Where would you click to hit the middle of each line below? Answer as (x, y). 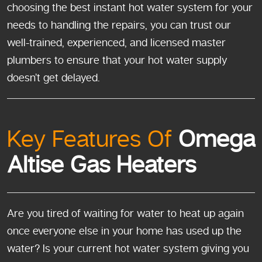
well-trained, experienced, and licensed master (116, 42)
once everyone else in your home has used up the (124, 231)
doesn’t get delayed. (54, 77)
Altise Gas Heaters (101, 165)
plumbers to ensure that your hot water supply (117, 60)
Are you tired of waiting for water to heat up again (125, 213)
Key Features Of (89, 139)
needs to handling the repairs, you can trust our (119, 25)
